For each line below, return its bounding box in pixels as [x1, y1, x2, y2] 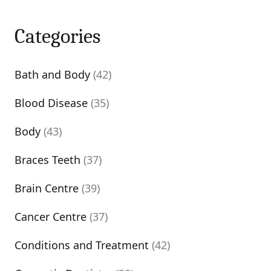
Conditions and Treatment [15, 238, 149, 252]
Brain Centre [15, 181, 79, 195]
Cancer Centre [15, 209, 87, 224]
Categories [15, 24, 100, 48]
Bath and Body [15, 67, 90, 82]
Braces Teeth [15, 152, 80, 167]
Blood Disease [15, 96, 88, 110]
